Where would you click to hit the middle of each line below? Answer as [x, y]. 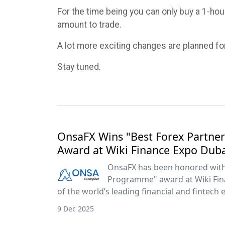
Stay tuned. [79, 67]
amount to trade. [89, 25]
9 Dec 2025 [76, 209]
